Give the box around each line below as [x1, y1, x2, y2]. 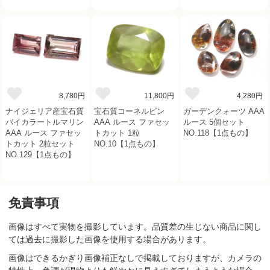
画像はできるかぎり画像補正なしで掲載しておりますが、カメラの [8, 253, 262, 263]
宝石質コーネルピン [94, 107, 165, 116]
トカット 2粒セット [5, 139, 75, 149]
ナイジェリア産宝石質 [5, 107, 84, 116]
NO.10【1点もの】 [94, 139, 160, 149]
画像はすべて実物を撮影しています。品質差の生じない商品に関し [8, 221, 262, 231]
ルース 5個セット [183, 118, 245, 127]
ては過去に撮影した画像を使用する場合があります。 [8, 234, 211, 244]
